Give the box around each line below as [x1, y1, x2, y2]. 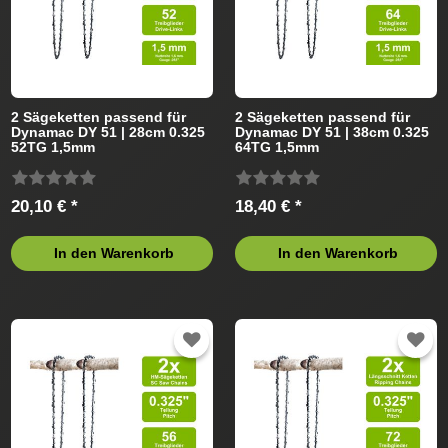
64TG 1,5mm [235, 138, 320, 155]
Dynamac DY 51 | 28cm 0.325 [11, 123, 206, 140]
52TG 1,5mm [11, 138, 96, 155]
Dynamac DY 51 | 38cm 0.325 [235, 123, 430, 140]
